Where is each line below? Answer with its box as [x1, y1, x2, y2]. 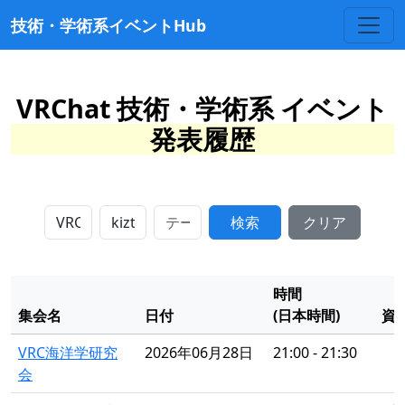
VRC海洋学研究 [18, 343, 118, 363]
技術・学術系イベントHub [11, 14, 206, 36]
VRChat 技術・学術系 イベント [16, 90, 389, 126]
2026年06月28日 [145, 343, 253, 363]
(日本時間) [273, 306, 340, 325]
